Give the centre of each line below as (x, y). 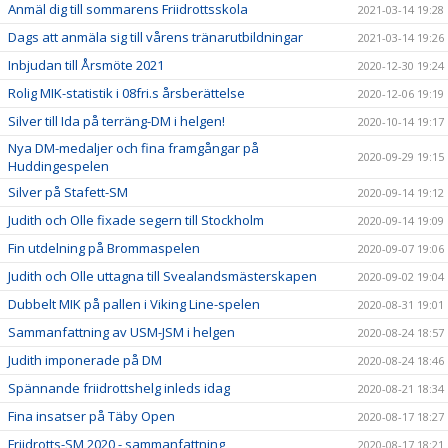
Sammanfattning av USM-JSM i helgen (121, 331)
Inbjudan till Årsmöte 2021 (86, 64)
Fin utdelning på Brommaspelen (104, 247)
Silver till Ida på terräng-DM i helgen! (116, 120)
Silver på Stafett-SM (68, 191)
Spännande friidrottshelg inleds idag (119, 387)
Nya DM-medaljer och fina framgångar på (133, 147)
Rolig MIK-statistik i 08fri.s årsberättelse (126, 92)
